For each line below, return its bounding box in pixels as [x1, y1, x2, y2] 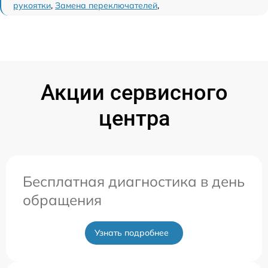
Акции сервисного [40, 80, 228, 106]
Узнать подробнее [95, 227, 169, 239]
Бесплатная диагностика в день [23, 172, 245, 191]
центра [98, 106, 170, 132]
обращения [23, 191, 102, 209]
